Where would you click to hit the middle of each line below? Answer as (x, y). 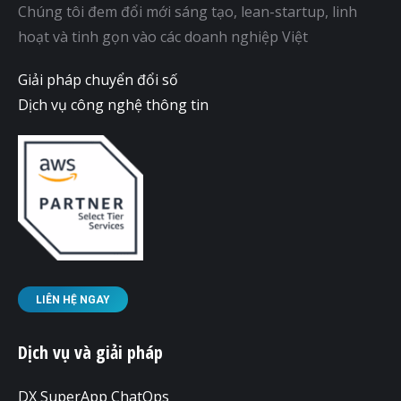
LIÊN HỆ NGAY (73, 299)
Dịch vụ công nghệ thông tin (113, 104)
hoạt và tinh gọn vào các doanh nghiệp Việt (163, 36)
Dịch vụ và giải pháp (90, 352)
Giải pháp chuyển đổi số (98, 79)
